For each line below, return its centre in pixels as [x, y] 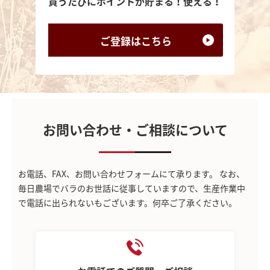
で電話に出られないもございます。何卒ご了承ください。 [127, 202]
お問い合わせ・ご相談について [135, 129]
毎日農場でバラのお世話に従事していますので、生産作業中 [132, 188]
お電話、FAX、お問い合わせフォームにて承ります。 [118, 173]
